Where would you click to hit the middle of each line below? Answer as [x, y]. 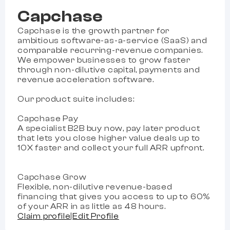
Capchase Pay [48, 119]
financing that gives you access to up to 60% [114, 197]
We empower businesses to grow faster [104, 60]
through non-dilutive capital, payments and [109, 70]
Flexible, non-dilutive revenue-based [95, 187]
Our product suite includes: [76, 99]
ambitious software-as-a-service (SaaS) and [112, 41]
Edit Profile [96, 216]
